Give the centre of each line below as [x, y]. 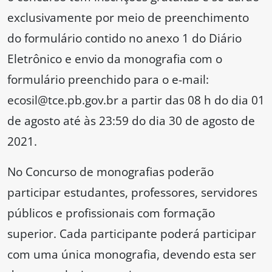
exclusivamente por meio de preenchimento [128, 18]
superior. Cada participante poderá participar [132, 234]
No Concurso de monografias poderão [110, 172]
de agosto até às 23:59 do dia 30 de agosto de [131, 121]
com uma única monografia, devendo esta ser [132, 254]
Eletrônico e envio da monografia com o [115, 59]
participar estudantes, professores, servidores [132, 192]
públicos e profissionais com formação [111, 213]
